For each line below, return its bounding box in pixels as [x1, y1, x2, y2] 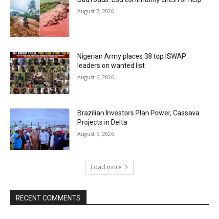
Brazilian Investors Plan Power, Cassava [77, 109, 200, 117]
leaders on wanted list [77, 61, 145, 69]
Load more [90, 163, 122, 172]
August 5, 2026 [77, 130, 114, 137]
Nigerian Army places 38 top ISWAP [77, 52, 187, 60]
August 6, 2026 [77, 73, 114, 81]
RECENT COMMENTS [16, 194, 81, 202]
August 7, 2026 [77, 7, 114, 15]
